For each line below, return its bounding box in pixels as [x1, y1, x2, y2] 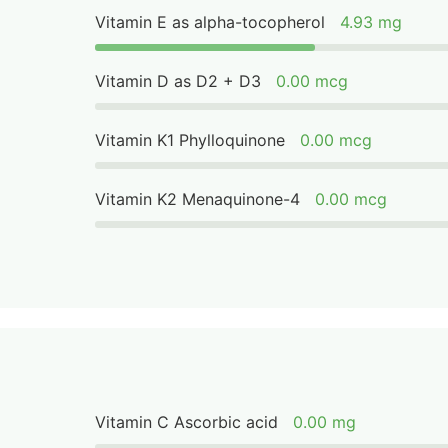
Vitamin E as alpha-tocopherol [95, 12, 326, 32]
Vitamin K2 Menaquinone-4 [95, 189, 301, 209]
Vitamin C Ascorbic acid [95, 412, 279, 432]
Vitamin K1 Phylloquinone [95, 130, 286, 150]
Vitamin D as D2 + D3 [95, 71, 262, 91]
